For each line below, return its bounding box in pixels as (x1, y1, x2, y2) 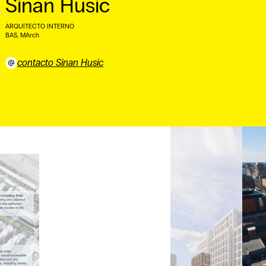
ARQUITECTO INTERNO (5, 22, 74, 30)
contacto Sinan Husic (17, 56, 103, 68)
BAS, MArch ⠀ (5, 31, 46, 39)
